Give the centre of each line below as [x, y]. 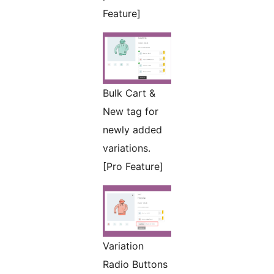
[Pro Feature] [133, 167]
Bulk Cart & [129, 93]
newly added [132, 130]
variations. [127, 148]
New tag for [131, 112]
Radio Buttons [135, 265]
